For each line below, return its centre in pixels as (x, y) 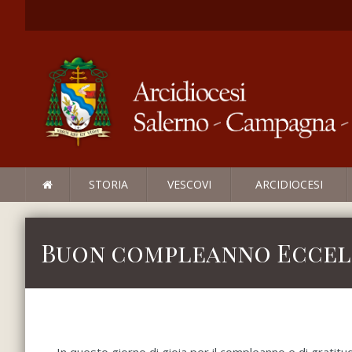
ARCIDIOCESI (289, 185)
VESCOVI (189, 185)
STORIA (108, 185)
